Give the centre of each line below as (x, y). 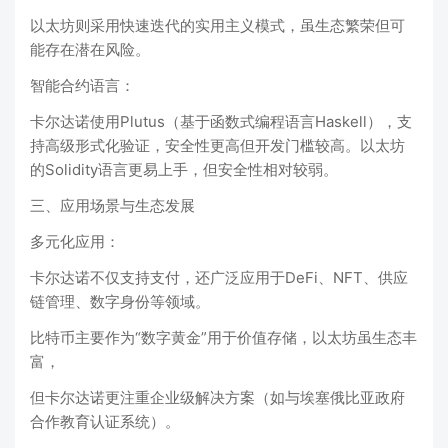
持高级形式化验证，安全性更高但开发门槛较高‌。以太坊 (217, 145)
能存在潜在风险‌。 (90, 49)
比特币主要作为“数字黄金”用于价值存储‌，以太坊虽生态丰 (223, 337)
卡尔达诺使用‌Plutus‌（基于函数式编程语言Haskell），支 (221, 121)
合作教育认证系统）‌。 (105, 421)
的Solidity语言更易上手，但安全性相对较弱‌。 (184, 169)
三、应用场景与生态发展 (112, 205)
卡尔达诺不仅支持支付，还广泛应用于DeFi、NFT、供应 (219, 277)
